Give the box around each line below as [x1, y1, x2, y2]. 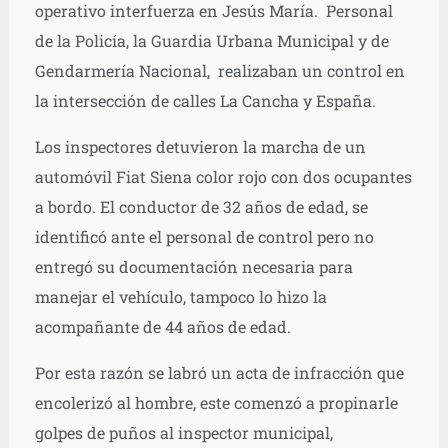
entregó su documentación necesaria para [34, 255, 353, 277]
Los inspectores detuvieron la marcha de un [34, 135, 366, 157]
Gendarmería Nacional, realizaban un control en [34, 59, 405, 81]
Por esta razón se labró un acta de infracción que [34, 361, 404, 383]
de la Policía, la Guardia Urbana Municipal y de [34, 29, 389, 51]
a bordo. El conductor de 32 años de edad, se [34, 195, 368, 217]
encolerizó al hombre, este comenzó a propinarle [34, 391, 398, 413]
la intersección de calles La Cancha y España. [34, 89, 376, 111]
